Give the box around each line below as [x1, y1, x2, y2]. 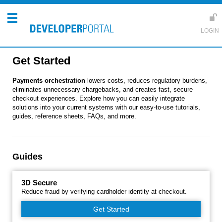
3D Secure [21, 178, 57, 187]
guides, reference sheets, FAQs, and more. [12, 112, 136, 120]
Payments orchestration [12, 77, 85, 84]
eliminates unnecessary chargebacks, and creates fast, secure [12, 86, 193, 93]
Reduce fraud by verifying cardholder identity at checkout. [21, 188, 187, 195]
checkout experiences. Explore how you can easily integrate [12, 95, 185, 102]
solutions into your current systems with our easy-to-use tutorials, [12, 104, 200, 111]
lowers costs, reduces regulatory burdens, [85, 77, 207, 84]
